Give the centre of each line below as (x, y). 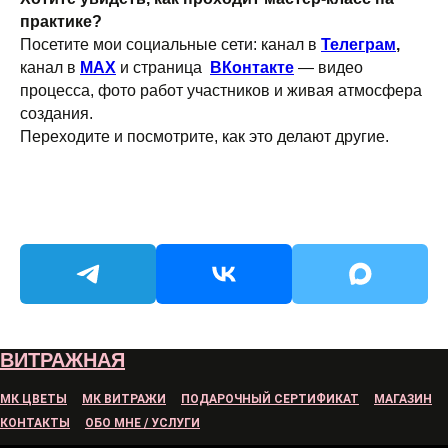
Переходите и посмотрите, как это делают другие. (204, 136)
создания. (56, 113)
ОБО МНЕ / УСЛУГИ (142, 423)
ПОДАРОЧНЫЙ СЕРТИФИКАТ (270, 399)
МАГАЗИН (403, 399)
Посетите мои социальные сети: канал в (170, 44)
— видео (330, 67)
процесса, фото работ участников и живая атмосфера (221, 90)
